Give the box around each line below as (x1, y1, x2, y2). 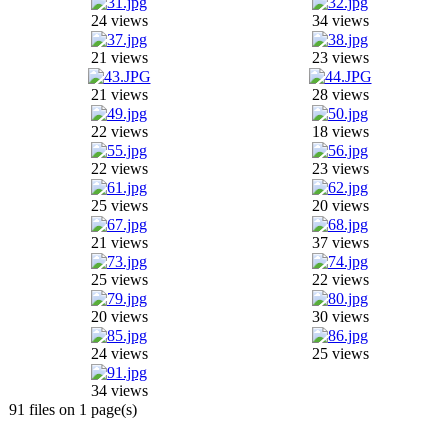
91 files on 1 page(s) (9, 401, 137, 418)
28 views (311, 86, 369, 103)
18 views (311, 123, 369, 140)
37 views (311, 234, 369, 251)
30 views (311, 308, 369, 325)
